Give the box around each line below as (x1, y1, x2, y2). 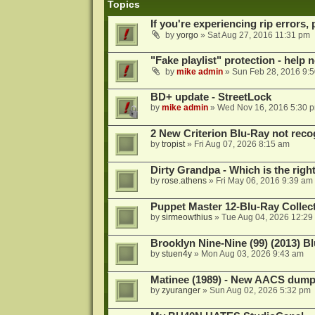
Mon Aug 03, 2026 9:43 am (200, 249, 304, 259)
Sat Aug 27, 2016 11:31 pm (207, 30, 310, 41)
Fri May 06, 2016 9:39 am (215, 176, 313, 186)
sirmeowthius (161, 212, 212, 223)
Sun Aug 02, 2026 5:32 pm (209, 285, 311, 296)
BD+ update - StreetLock (150, 91, 271, 103)
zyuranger (161, 285, 200, 296)
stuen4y (161, 249, 192, 259)
